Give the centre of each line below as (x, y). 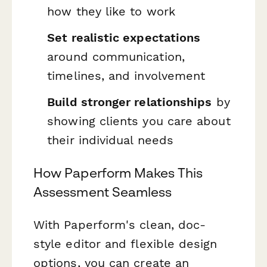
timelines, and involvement (126, 76)
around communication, (116, 57)
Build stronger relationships (130, 102)
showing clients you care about (139, 121)
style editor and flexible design (125, 243)
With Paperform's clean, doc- (120, 224)
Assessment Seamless (103, 192)
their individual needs (110, 140)
